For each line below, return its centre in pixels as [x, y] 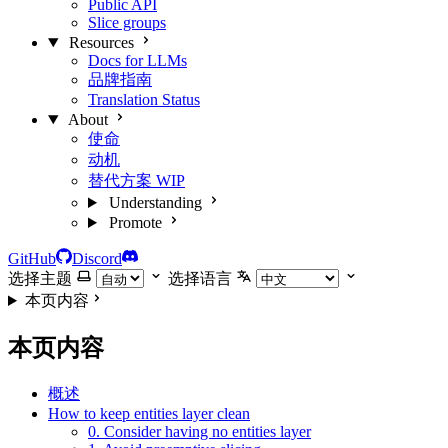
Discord [97, 258]
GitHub [32, 258]
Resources [101, 42]
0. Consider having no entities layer [199, 431]
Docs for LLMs [137, 60]
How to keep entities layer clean [149, 413]
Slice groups [127, 22]
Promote [135, 222]
